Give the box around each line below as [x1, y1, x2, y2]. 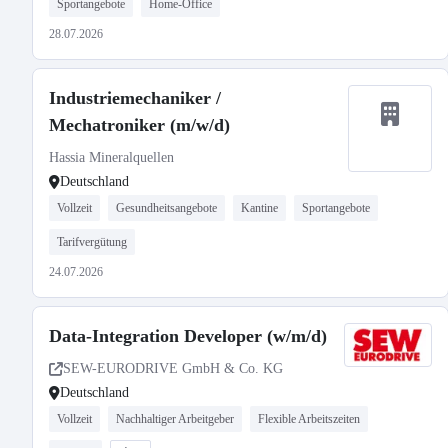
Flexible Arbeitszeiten [258, 412, 360, 426]
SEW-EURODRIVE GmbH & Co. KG [63, 361, 283, 376]
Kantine [241, 201, 278, 215]
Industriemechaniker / [49, 88, 221, 108]
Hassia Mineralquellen [49, 150, 174, 165]
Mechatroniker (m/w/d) [49, 115, 230, 135]
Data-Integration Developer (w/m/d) [49, 326, 327, 346]
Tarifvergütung [57, 235, 127, 249]
